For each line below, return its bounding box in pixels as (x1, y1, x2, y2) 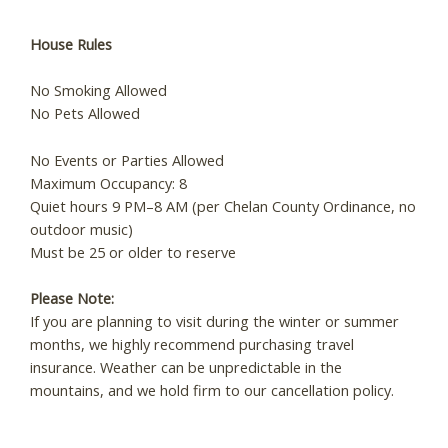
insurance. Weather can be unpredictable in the (30, 357, 342, 378)
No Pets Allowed (30, 103, 140, 124)
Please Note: (30, 288, 114, 309)
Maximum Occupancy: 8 (30, 172, 191, 193)
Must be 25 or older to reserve (30, 241, 236, 262)
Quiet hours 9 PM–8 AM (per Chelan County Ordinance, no (30, 195, 416, 216)
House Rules (30, 34, 112, 55)
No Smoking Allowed (30, 80, 167, 101)
